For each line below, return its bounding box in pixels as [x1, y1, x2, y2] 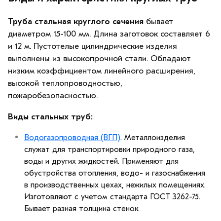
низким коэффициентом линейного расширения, [8, 66, 195, 75]
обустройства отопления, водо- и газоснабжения [24, 168, 205, 178]
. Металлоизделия [120, 133, 185, 142]
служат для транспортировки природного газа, [24, 145, 195, 154]
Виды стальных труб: [8, 111, 93, 121]
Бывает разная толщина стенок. [24, 204, 140, 213]
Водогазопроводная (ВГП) [24, 133, 120, 142]
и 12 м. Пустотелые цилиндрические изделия [8, 41, 177, 51]
